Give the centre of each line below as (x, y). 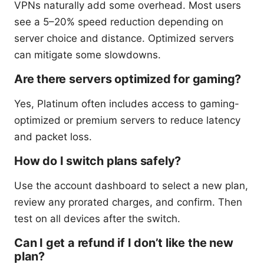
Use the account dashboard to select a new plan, (131, 185)
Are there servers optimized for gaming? (128, 79)
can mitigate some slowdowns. (88, 55)
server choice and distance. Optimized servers (124, 38)
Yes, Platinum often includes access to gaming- (127, 103)
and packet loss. (53, 136)
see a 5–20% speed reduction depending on (119, 22)
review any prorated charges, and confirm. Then (128, 202)
